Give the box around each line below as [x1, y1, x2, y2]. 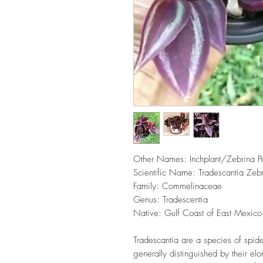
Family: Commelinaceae [133, 180, 222, 192]
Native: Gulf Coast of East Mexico [133, 207, 262, 219]
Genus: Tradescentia [133, 194, 208, 205]
